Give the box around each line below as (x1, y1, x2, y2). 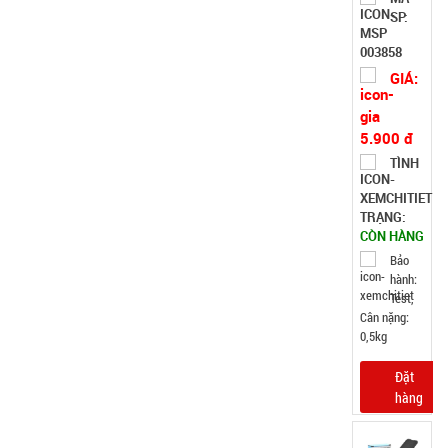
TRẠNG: (360, 208, 406, 227)
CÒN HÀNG (360, 227, 424, 246)
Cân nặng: (360, 308, 409, 327)
